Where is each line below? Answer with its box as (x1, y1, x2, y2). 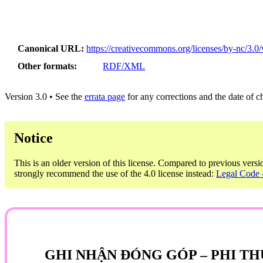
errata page (85, 92, 125, 102)
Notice (14, 130, 53, 146)
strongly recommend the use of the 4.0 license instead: (14, 168, 216, 178)
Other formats (18, 61, 75, 72)
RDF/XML (103, 61, 146, 72)
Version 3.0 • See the (5, 92, 85, 102)
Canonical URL (18, 43, 82, 53)
